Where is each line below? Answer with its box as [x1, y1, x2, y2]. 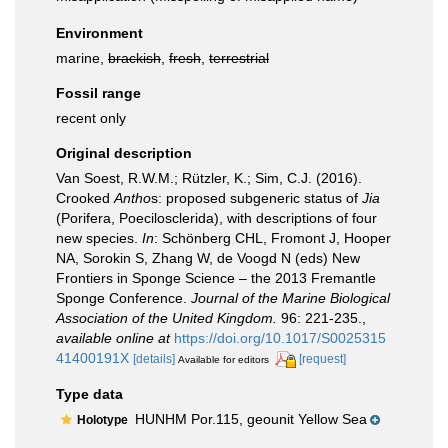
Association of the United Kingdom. [56, 310, 277, 326]
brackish [108, 50, 161, 66]
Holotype [77, 412, 131, 427]
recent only [56, 110, 126, 126]
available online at [56, 330, 170, 346]
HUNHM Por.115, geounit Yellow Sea [131, 410, 367, 427]
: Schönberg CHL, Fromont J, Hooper [154, 230, 391, 246]
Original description [56, 145, 192, 161]
